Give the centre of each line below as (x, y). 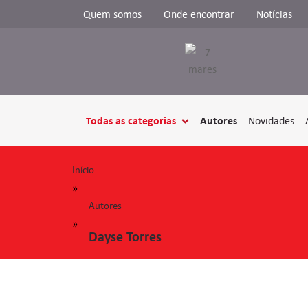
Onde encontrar (199, 14)
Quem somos (112, 14)
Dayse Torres (125, 237)
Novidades (272, 120)
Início (83, 170)
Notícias (274, 14)
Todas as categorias (131, 121)
